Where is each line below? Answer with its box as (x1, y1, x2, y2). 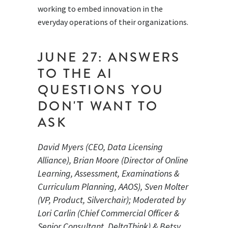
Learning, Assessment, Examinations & (38, 167, 179, 179)
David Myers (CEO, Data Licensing (38, 141, 163, 153)
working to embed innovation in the (38, 4, 163, 14)
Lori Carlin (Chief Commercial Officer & (38, 207, 179, 219)
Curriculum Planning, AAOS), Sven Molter (38, 181, 188, 192)
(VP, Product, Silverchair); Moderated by (38, 194, 186, 206)
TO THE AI (38, 64, 113, 83)
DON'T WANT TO (38, 96, 159, 116)
